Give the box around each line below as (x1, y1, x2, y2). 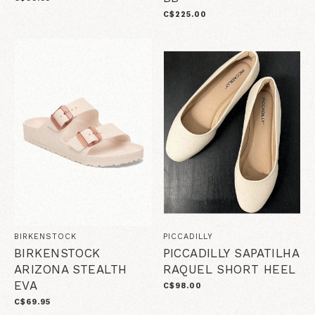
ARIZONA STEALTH (14, 262, 127, 276)
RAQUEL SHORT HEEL (162, 262, 296, 276)
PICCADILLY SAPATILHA (162, 245, 300, 260)
